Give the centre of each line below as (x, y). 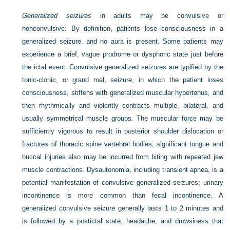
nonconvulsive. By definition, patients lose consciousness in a (123, 28)
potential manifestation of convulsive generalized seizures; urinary (123, 183)
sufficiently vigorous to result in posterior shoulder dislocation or (123, 131)
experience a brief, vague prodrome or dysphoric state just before (123, 54)
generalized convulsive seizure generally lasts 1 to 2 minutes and (123, 208)
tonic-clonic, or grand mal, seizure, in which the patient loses (123, 80)
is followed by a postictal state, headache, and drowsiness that (123, 221)
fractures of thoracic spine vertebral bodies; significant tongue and (123, 144)
